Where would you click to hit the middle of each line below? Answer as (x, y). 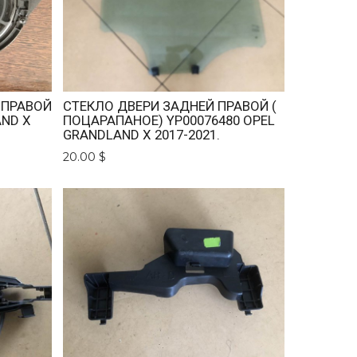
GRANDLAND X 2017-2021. (142, 135)
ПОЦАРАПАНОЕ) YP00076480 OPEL (169, 121)
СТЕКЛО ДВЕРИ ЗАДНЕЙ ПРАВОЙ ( (170, 106)
